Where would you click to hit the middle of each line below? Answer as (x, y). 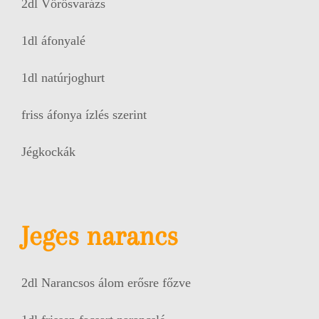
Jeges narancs (99, 236)
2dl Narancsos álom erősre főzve (106, 283)
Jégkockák (48, 152)
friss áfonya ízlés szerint (84, 115)
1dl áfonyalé (53, 41)
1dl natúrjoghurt (63, 78)
